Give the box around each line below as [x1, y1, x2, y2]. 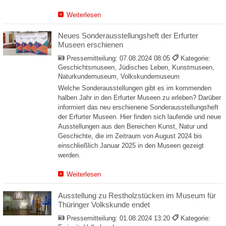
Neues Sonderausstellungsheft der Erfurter [58, 31, 198, 40]
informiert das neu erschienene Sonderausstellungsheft [58, 103, 218, 111]
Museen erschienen [58, 40, 123, 49]
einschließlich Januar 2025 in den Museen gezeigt [58, 141, 204, 149]
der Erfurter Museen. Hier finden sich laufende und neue [58, 112, 221, 121]
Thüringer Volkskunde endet [58, 200, 150, 209]
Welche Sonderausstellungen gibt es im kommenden [58, 84, 211, 92]
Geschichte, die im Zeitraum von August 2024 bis [58, 132, 202, 140]
